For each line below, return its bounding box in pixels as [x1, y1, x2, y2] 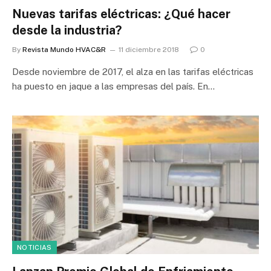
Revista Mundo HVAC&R [22, 45, 106, 54]
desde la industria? [12, 22, 122, 38]
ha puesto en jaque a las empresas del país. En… [12, 80, 215, 91]
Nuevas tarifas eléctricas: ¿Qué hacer [12, 6, 230, 21]
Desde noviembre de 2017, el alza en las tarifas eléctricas [12, 66, 253, 77]
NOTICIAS [17, 244, 52, 251]
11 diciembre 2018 [119, 45, 179, 54]
